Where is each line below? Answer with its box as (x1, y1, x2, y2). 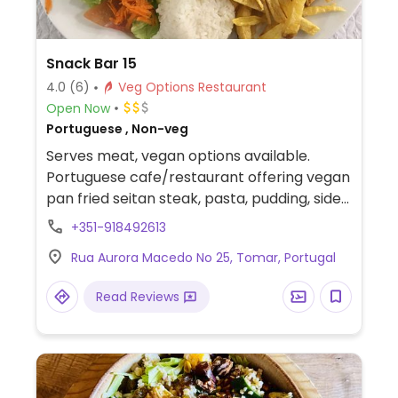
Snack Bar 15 (45, 53, 137, 74)
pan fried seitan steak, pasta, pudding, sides (45, 188, 348, 209)
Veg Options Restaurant (197, 78, 267, 96)
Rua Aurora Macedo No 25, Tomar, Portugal (70, 249, 336, 267)
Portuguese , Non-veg (45, 120, 188, 138)
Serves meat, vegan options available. (45, 146, 310, 166)
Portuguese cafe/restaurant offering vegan (45, 167, 350, 187)
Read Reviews (95, 288, 183, 306)
